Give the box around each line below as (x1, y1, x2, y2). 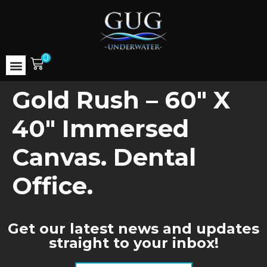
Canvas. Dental (12, 142, 196, 172)
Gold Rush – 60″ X (12, 85, 230, 115)
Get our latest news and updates (8, 220, 259, 238)
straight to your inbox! (48, 234, 219, 252)
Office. (12, 171, 93, 201)
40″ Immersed (12, 114, 189, 144)
